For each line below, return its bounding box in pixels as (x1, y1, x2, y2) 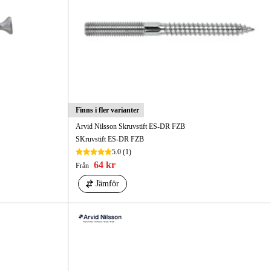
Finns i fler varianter (75, 106, 139, 115)
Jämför (95, 179, 119, 189)
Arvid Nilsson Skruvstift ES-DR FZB (75, 122, 185, 131)
